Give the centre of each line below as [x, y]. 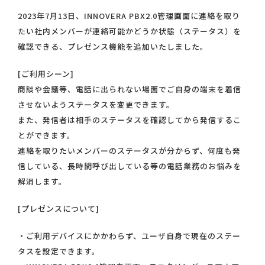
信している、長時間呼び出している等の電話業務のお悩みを [130, 166]
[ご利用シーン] [46, 74]
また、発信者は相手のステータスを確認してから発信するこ [130, 120]
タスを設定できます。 [59, 251]
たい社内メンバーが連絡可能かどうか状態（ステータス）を [130, 31]
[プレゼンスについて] [59, 209]
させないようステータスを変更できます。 [96, 104]
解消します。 [42, 181]
